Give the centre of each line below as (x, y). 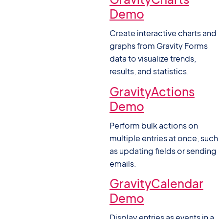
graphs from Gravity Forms (159, 46)
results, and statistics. (149, 71)
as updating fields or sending (163, 151)
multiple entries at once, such (164, 138)
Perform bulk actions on (154, 125)
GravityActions (152, 91)
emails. (123, 163)
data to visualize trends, (153, 59)
